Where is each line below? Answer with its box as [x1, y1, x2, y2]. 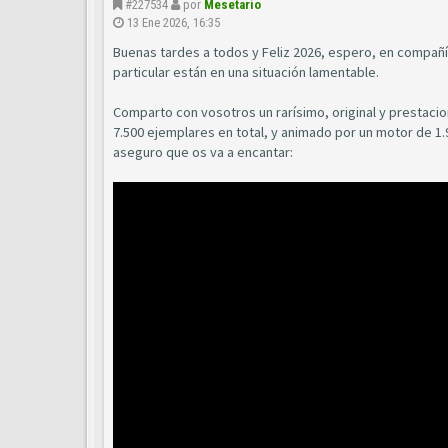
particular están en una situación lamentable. [113, 63, 379, 81]
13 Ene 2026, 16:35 [127, 15, 220, 30]
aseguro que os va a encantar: [113, 143, 293, 161]
